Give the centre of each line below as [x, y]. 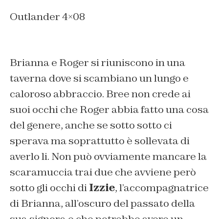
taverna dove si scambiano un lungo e [99, 78]
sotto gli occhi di [49, 187]
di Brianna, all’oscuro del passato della [102, 203]
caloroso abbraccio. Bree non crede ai [100, 94]
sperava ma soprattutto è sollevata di [100, 141]
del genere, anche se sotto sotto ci [91, 125]
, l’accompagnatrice [162, 187]
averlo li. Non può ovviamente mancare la [108, 156]
